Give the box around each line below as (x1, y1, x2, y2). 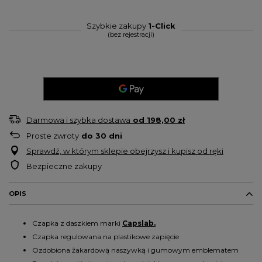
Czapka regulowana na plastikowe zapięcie (32, 232, 179, 241)
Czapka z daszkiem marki (32, 219, 122, 227)
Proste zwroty (26, 131, 79, 140)
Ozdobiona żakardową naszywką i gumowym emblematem (32, 246, 239, 254)
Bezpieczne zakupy (26, 161, 102, 171)
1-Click (148, 21, 175, 30)
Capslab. (122, 219, 156, 227)
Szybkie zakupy (87, 21, 148, 30)
